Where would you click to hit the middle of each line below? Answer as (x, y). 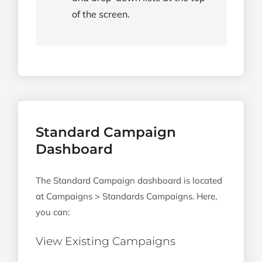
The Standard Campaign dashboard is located (129, 181)
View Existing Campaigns (106, 242)
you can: (53, 212)
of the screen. (101, 14)
